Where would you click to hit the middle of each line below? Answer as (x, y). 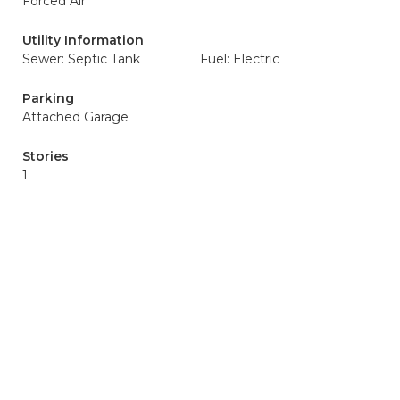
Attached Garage (75, 117)
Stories (46, 156)
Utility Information (83, 40)
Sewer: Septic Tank (81, 59)
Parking (48, 98)
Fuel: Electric (240, 59)
